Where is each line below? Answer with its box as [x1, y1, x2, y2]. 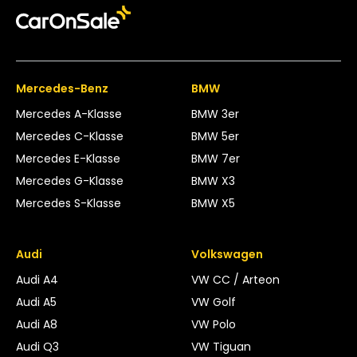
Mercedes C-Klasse [16, 127, 124, 144]
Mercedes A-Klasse [16, 105, 122, 122]
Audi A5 [16, 293, 57, 310]
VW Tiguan [191, 338, 251, 355]
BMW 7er [191, 150, 240, 167]
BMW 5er [191, 127, 239, 144]
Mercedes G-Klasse [16, 172, 124, 189]
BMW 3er [191, 105, 239, 122]
